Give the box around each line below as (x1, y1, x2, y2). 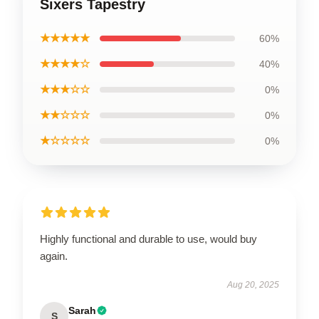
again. (40, 249, 68, 262)
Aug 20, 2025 (227, 279, 279, 290)
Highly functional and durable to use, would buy (40, 232, 257, 245)
